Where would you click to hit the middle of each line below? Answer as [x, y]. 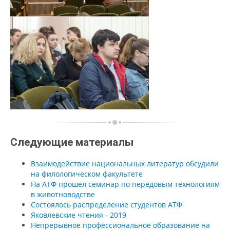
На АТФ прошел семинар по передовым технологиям [125, 184]
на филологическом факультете [87, 174]
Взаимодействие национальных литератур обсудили [125, 163]
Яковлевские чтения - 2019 [79, 215]
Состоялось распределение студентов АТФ [107, 204]
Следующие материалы [72, 142]
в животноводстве [63, 194]
